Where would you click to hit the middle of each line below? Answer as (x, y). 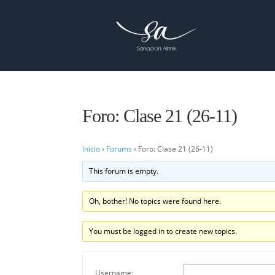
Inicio (91, 149)
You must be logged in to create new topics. (163, 231)
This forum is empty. (123, 171)
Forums (119, 149)
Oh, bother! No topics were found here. (155, 201)
